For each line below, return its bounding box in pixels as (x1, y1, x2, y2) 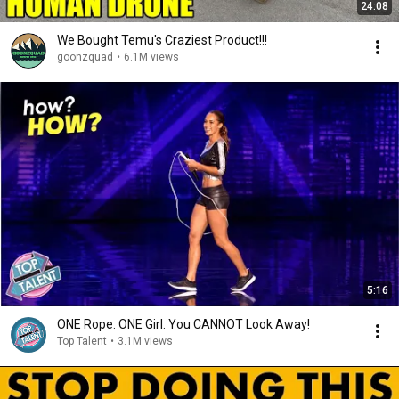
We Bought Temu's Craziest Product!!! (57, 33, 267, 47)
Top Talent (57, 335, 107, 347)
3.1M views (118, 335, 173, 347)
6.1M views (124, 51, 179, 63)
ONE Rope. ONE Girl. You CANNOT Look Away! (57, 317, 310, 331)
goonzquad (57, 51, 113, 63)
